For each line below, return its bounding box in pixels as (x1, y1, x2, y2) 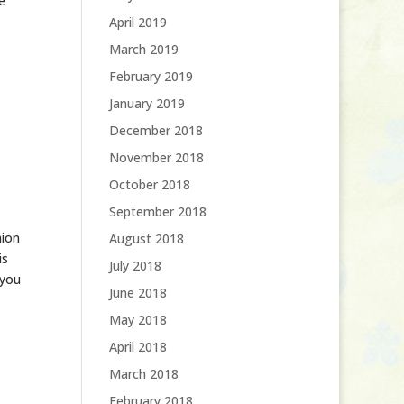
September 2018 (108, 203, 207, 220)
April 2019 (108, 14, 167, 31)
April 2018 (108, 338, 167, 355)
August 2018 (108, 230, 184, 247)
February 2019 (108, 68, 193, 85)
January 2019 (108, 95, 185, 112)
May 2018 (108, 311, 167, 328)
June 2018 (108, 284, 167, 301)
